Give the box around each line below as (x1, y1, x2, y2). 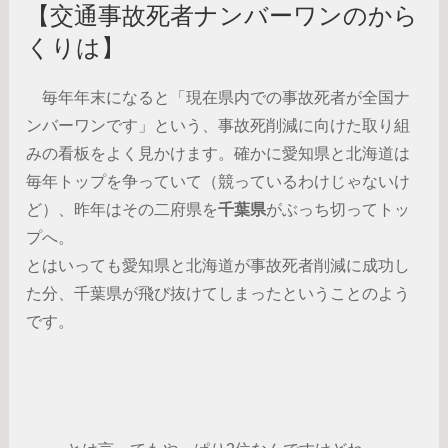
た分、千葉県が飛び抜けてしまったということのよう (26, 284, 411, 302)
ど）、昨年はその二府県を (26, 200, 219, 218)
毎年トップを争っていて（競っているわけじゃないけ (26, 172, 411, 190)
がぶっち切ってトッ (266, 200, 411, 218)
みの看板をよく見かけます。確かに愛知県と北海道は (26, 144, 411, 162)
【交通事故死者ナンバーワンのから (26, 2, 419, 29)
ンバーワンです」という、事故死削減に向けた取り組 (26, 116, 411, 134)
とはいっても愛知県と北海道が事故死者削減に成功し (26, 256, 411, 274)
